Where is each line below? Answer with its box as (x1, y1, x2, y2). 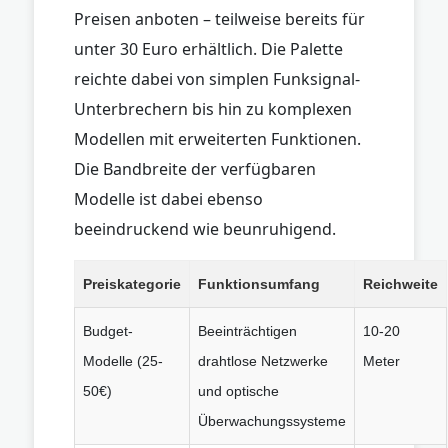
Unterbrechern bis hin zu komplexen (74, 97, 352, 120)
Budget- (83, 322, 133, 339)
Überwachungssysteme (198, 412, 346, 429)
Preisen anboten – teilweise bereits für (74, 7, 365, 30)
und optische (198, 382, 279, 399)
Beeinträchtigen (198, 322, 297, 339)
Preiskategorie (83, 275, 181, 292)
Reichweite (363, 275, 438, 292)
